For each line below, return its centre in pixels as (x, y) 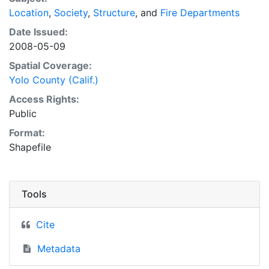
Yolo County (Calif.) (54, 80)
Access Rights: (44, 99)
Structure (114, 13)
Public (23, 113)
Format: (27, 133)
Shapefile (30, 147)
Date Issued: (38, 32)
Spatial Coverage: (50, 65)
